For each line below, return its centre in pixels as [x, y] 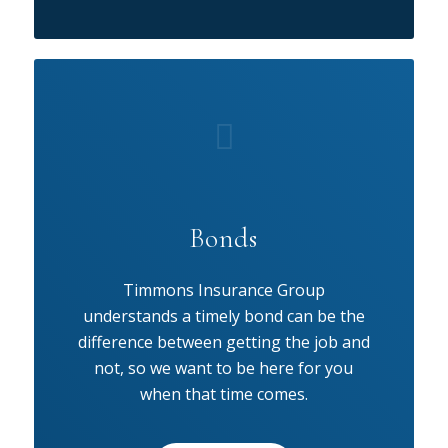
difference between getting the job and [223, 341]
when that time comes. [223, 393]
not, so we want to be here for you [224, 367]
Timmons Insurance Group [223, 289]
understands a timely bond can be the [223, 315]
